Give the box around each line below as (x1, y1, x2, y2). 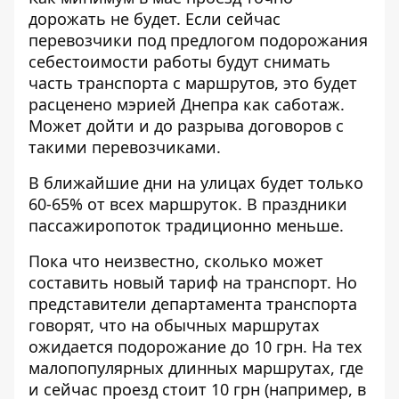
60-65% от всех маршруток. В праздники (28, 193, 347, 215)
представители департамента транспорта (28, 293, 357, 314)
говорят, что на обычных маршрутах (28, 314, 320, 336)
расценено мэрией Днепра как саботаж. (28, 94, 345, 115)
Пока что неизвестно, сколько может (28, 250, 323, 272)
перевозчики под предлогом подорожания (28, 29, 368, 51)
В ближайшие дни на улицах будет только (28, 172, 363, 193)
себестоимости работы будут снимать (28, 51, 330, 72)
